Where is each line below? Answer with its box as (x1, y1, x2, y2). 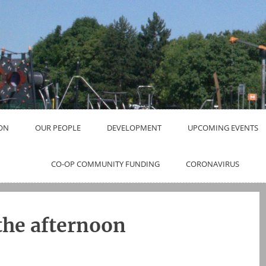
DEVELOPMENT (106, 122, 161, 133)
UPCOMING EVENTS (187, 122, 258, 133)
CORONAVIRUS (185, 159, 239, 169)
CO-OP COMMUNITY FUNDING (50, 159, 160, 169)
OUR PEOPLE (34, 122, 81, 133)
